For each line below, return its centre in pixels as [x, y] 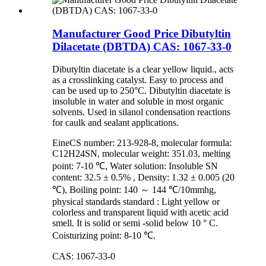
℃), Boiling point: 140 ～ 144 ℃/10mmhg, [134, 190]
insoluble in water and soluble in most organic [138, 102]
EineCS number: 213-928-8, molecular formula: [142, 143]
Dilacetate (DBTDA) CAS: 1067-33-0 [142, 46]
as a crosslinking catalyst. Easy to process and [138, 80]
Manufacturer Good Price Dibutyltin [142, 33]
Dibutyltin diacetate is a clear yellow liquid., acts [143, 69]
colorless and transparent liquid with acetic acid [140, 213]
